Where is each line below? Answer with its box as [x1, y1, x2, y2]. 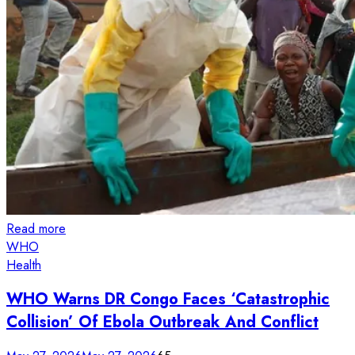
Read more [6, 219, 66, 239]
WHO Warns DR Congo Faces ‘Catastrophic [6, 287, 330, 311]
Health [6, 256, 41, 275]
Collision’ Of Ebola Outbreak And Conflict [6, 310, 319, 334]
